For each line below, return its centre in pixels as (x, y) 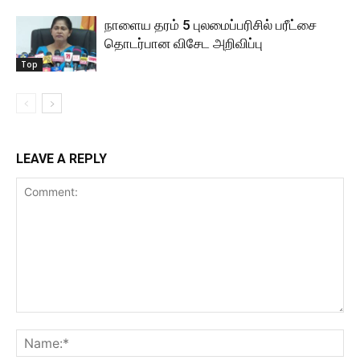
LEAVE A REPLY (61, 159)
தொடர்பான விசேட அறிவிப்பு (184, 43)
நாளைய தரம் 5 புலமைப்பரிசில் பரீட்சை (211, 25)
